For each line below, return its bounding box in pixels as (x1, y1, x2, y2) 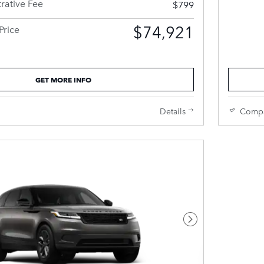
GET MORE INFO (35, 73, 91, 85)
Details (160, 104, 186, 117)
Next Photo (189, 218, 237, 232)
